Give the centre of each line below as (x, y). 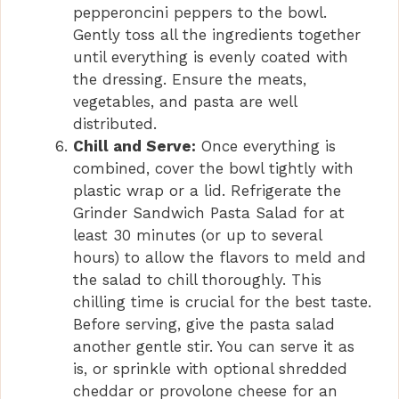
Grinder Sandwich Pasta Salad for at (209, 213)
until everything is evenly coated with (211, 57)
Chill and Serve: (134, 147)
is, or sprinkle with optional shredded (210, 369)
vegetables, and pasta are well (185, 102)
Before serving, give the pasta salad (204, 325)
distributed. (115, 124)
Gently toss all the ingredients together (217, 35)
